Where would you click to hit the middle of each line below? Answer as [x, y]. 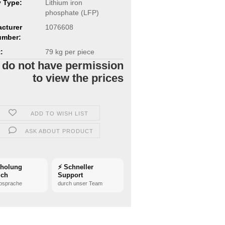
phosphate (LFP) [72, 12]
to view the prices [78, 78]
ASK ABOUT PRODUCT [60, 131]
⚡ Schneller [76, 167]
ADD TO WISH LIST [59, 114]
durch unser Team [80, 183]
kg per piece [74, 51]
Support [71, 175]
